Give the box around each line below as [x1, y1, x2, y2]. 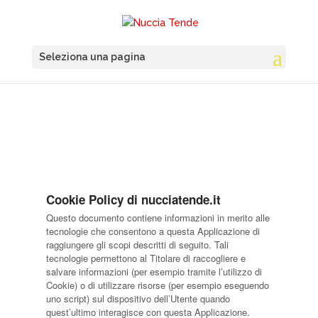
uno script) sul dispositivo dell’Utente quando [45, 292, 230, 305]
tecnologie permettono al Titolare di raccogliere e [45, 251, 246, 265]
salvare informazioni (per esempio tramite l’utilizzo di [45, 265, 262, 278]
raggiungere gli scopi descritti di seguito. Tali [45, 238, 229, 251]
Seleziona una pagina [38, 50, 146, 62]
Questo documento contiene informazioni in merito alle [45, 211, 270, 224]
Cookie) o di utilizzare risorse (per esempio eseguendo [45, 278, 269, 292]
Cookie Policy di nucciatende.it [45, 191, 221, 208]
